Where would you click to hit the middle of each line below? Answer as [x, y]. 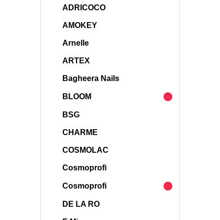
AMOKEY [80, 25]
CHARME [80, 132]
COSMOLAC [85, 150]
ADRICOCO [84, 8]
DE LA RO [81, 204]
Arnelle [76, 43]
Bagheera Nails [91, 78]
